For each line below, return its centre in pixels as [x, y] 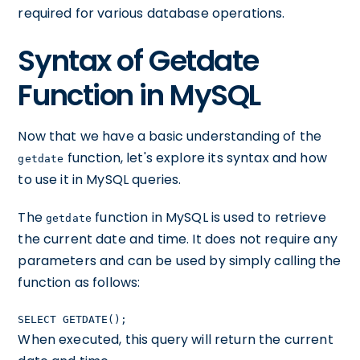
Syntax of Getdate [138, 61]
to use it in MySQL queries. [100, 180]
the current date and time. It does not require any [178, 239]
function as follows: [79, 282]
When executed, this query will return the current [176, 340]
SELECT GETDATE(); [73, 319]
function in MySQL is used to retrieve [209, 217]
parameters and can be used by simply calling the [180, 261]
